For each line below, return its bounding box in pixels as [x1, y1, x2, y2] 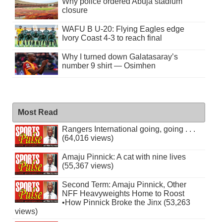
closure [61, 5, 88, 14]
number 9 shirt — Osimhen [61, 61, 156, 70]
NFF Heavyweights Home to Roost [61, 189, 184, 198]
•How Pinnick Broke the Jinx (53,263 [61, 198, 190, 207]
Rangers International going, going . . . [61, 124, 195, 133]
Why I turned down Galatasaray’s [61, 52, 178, 61]
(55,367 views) [61, 161, 113, 170]
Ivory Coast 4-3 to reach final [61, 33, 162, 42]
